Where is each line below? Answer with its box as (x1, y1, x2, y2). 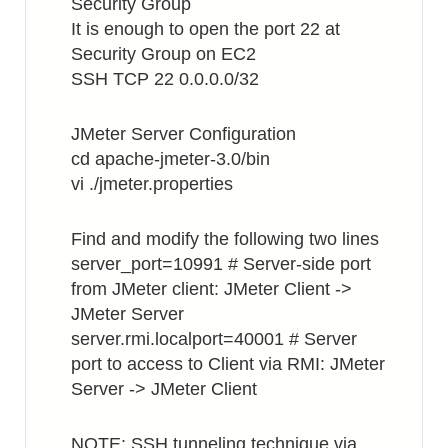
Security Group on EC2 (71, 44, 256, 64)
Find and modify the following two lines (71, 229, 379, 249)
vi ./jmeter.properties (71, 174, 233, 194)
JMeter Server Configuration (71, 124, 296, 144)
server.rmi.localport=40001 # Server (71, 329, 357, 349)
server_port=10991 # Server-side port (71, 254, 371, 274)
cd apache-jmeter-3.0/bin (71, 149, 270, 169)
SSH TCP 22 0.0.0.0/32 (71, 69, 259, 89)
